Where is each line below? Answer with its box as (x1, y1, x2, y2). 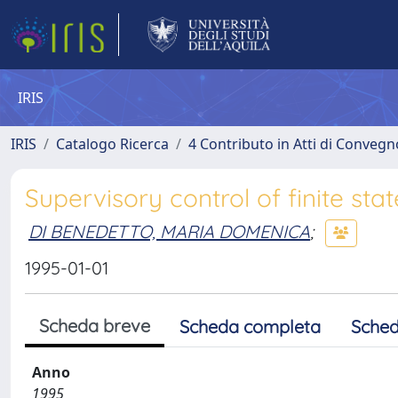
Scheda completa (179, 315, 321, 338)
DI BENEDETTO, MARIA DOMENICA (28, 219, 310, 243)
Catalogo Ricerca (56, 134, 169, 154)
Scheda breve (39, 314, 150, 337)
